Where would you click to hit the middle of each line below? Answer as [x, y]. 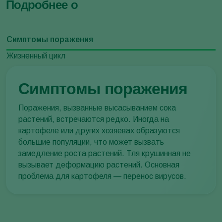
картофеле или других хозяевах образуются [99, 131]
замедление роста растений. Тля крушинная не [105, 154]
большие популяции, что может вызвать [91, 142]
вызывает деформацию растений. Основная [99, 165]
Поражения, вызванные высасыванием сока [97, 108]
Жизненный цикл [36, 56]
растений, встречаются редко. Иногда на [94, 119]
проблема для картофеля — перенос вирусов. [102, 176]
